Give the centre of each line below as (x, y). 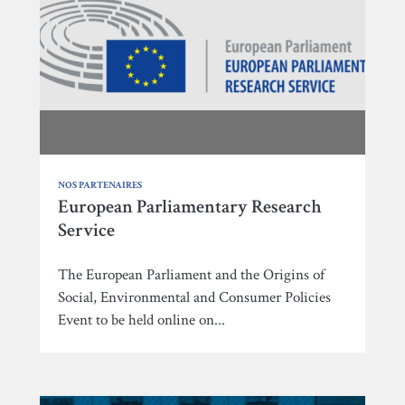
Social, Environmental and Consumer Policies (194, 297)
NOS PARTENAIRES (100, 185)
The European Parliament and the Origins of (191, 274)
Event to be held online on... (141, 320)
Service (86, 230)
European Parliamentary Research (190, 206)
